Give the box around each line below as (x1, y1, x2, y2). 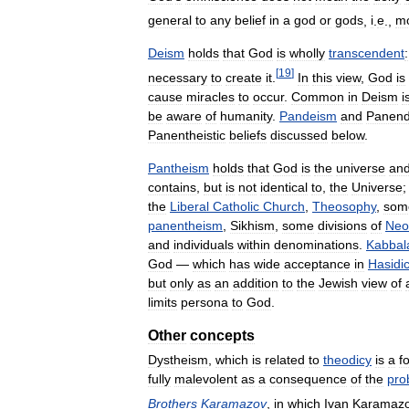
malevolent (174, 372, 237, 387)
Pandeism (279, 109, 337, 124)
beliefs (229, 128, 267, 143)
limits (148, 295, 177, 310)
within (237, 237, 270, 253)
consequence (269, 372, 347, 387)
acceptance (284, 257, 351, 272)
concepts (190, 328, 255, 344)
